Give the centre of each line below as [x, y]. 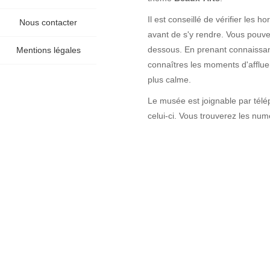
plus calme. [169, 80]
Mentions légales [48, 50]
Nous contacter [48, 22]
